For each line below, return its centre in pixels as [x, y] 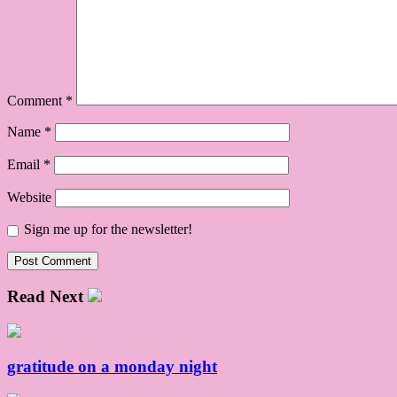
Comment [36, 101]
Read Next [45, 296]
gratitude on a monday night [112, 367]
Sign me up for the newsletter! [108, 230]
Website [29, 198]
